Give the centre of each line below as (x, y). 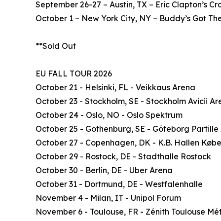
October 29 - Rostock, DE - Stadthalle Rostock (123, 157)
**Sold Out (56, 46)
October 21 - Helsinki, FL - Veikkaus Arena (115, 88)
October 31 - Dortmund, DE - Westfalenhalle (119, 184)
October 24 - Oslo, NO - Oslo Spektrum (109, 115)
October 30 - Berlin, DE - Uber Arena (104, 170)
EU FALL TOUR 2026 (74, 74)
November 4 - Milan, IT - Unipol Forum (108, 198)
